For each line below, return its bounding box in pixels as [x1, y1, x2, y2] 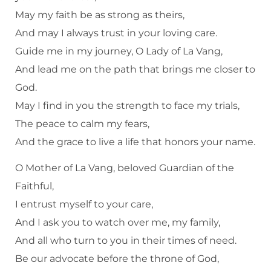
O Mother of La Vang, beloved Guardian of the [15, 162, 234, 174]
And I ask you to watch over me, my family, [15, 216, 220, 228]
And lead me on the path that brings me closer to [15, 63, 255, 75]
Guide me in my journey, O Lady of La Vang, [15, 45, 223, 57]
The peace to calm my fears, [15, 117, 149, 129]
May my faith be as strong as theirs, [15, 8, 184, 21]
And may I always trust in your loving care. [15, 27, 217, 39]
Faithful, [15, 180, 54, 192]
